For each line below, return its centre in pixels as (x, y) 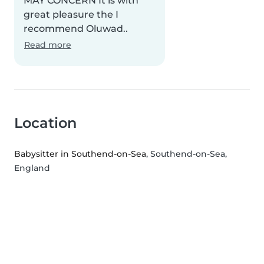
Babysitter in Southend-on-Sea (80, 154)
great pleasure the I (71, 15)
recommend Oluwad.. (76, 29)
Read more (48, 45)
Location (45, 123)
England (32, 168)
